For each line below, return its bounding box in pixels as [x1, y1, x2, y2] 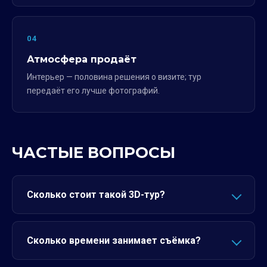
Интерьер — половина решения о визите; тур [27, 72, 201, 82]
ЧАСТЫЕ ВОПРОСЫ [12, 143, 175, 162]
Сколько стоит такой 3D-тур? [27, 189, 165, 200]
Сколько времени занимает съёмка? [27, 235, 201, 246]
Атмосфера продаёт [27, 54, 136, 65]
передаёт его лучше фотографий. [27, 86, 160, 95]
